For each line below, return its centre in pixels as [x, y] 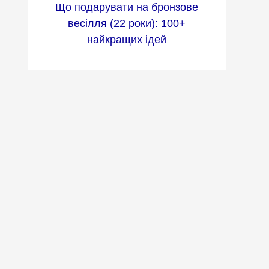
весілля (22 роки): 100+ [127, 24]
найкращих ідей [127, 40]
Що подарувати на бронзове [127, 8]
